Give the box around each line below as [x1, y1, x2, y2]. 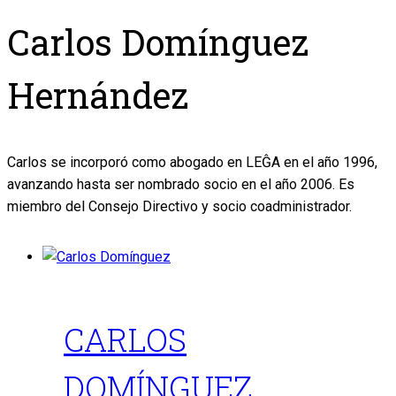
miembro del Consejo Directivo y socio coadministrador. [7, 198, 352, 216]
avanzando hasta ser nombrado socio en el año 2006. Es [7, 176, 354, 194]
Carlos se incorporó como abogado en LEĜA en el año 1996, [7, 154, 377, 171]
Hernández [7, 72, 188, 119]
